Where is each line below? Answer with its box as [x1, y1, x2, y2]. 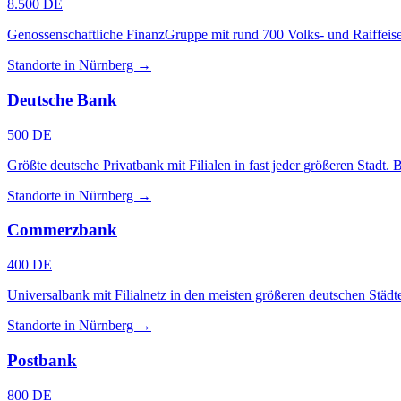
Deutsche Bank [7, 90, 117, 110]
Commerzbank [7, 220, 117, 240]
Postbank [7, 350, 77, 370]
